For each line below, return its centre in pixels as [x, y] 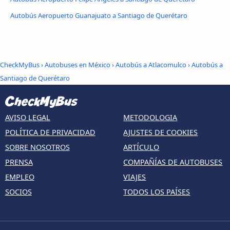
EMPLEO [20, 177]
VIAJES [135, 177]
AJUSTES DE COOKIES [161, 132]
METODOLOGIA [150, 118]
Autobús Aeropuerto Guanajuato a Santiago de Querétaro [99, 16]
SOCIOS [18, 192]
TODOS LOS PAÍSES [157, 192]
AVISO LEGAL [27, 118]
